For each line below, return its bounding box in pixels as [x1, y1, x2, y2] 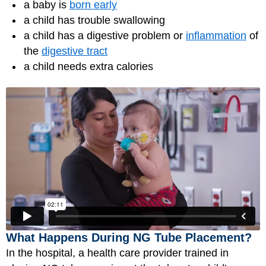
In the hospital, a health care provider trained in [6, 246, 229, 259]
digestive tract [42, 45, 107, 57]
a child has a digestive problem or [24, 29, 186, 42]
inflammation [186, 29, 246, 42]
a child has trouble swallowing [24, 14, 165, 26]
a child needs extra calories [24, 60, 153, 72]
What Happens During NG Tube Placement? [6, 230, 252, 244]
